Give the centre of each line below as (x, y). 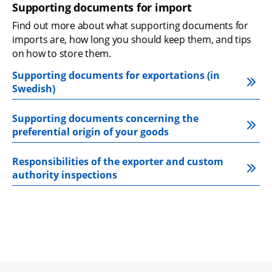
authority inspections (65, 175)
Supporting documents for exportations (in (116, 75)
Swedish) (34, 88)
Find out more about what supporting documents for (130, 25)
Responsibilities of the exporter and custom (118, 161)
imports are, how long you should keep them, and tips (132, 39)
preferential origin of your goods (90, 131)
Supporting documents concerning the (105, 118)
